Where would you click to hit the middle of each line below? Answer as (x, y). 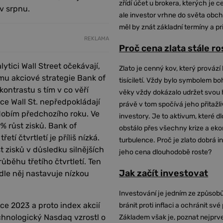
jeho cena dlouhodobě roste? (166, 152)
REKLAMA (97, 38)
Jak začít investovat (164, 173)
